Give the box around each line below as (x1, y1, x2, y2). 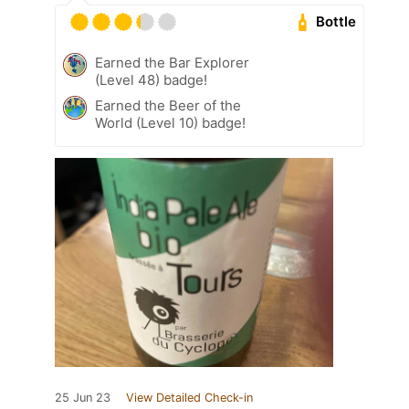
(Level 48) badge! (95, 70, 207, 89)
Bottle (316, 13, 357, 31)
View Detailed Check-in (126, 390, 253, 404)
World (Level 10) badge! (95, 113, 246, 131)
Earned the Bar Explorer (95, 53, 249, 71)
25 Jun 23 (55, 390, 110, 404)
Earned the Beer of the (95, 96, 241, 114)
